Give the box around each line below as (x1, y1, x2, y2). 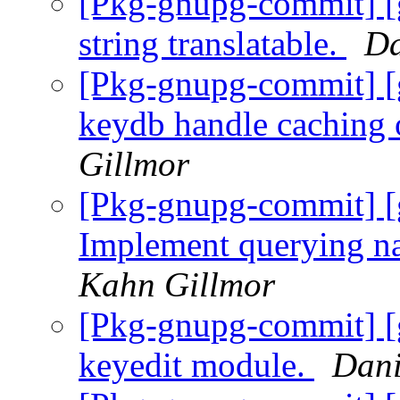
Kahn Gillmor (79, 265, 275, 304)
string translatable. (79, 24, 346, 63)
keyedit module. (79, 346, 314, 385)
